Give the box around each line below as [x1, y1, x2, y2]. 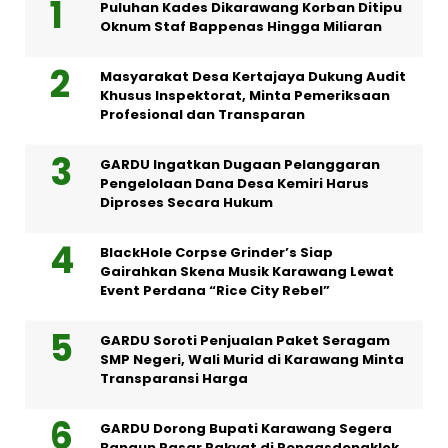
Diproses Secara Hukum [100, 193, 273, 213]
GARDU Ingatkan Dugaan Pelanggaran [100, 155, 380, 175]
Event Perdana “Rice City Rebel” [100, 281, 330, 301]
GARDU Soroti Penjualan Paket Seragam [100, 331, 390, 351]
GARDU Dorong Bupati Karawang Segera [100, 419, 392, 439]
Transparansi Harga [100, 369, 248, 389]
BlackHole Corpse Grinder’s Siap [100, 243, 333, 263]
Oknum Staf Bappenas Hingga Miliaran [100, 17, 382, 37]
